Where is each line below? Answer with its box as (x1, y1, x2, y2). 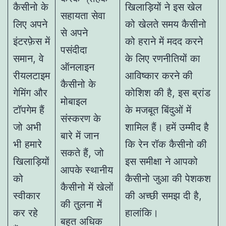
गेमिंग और (13, 86, 47, 99)
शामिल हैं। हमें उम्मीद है (125, 121, 209, 133)
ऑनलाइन (61, 61, 94, 73)
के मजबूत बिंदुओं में (125, 103, 191, 116)
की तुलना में (61, 198, 102, 210)
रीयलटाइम (13, 69, 50, 82)
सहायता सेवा (61, 9, 105, 22)
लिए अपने (13, 18, 47, 30)
